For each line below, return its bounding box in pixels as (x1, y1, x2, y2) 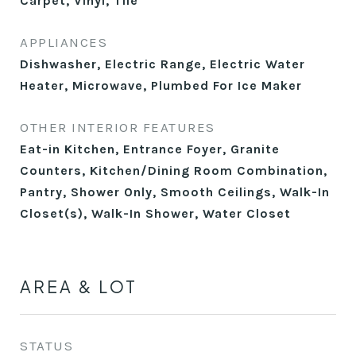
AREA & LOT (20, 276, 137, 297)
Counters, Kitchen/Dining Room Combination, (20, 163, 327, 178)
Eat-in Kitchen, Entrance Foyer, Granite (20, 141, 280, 157)
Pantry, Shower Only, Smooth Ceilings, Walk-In (20, 184, 330, 199)
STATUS (20, 338, 73, 354)
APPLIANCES (20, 34, 107, 50)
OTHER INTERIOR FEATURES (20, 119, 215, 135)
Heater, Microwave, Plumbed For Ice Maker (20, 78, 302, 93)
